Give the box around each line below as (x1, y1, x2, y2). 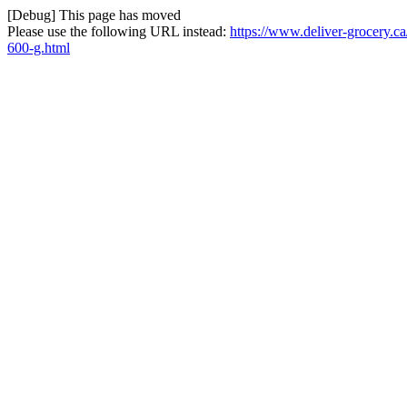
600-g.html (7, 40, 70, 55)
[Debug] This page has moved (7, 7, 181, 23)
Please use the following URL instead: (7, 24, 230, 39)
